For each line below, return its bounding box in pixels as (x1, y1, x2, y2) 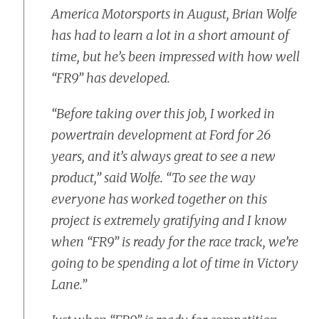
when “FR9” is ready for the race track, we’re (51, 234, 298, 250)
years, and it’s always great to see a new (51, 148, 276, 164)
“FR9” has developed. (51, 70, 170, 86)
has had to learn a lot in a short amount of (51, 27, 289, 43)
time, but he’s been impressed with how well (51, 48, 300, 65)
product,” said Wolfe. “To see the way (51, 169, 256, 186)
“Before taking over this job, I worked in (51, 105, 275, 122)
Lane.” (51, 276, 87, 293)
